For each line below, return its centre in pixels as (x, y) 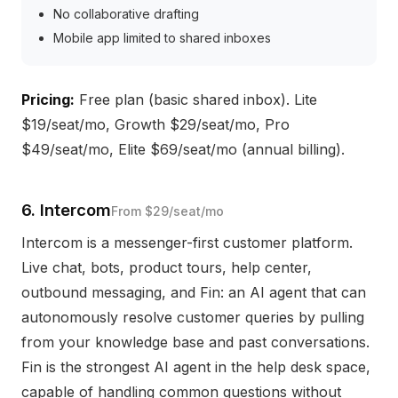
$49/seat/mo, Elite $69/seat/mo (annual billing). (183, 149)
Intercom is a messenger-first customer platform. (187, 243)
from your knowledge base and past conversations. (195, 342)
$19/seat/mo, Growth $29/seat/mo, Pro (155, 124)
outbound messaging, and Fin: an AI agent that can (194, 292)
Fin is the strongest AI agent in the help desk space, (196, 367)
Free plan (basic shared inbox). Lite (196, 99)
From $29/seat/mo (167, 211)
